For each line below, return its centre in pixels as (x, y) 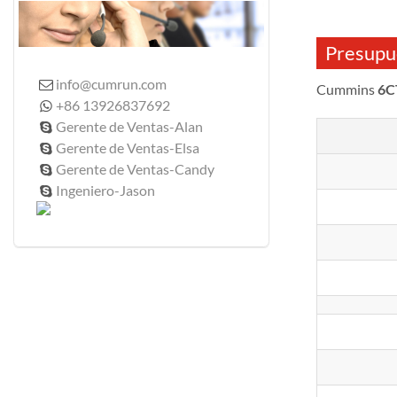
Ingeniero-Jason (106, 191)
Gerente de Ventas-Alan (130, 127)
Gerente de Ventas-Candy (136, 169)
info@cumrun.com (112, 84)
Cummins (346, 90)
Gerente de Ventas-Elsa (128, 148)
